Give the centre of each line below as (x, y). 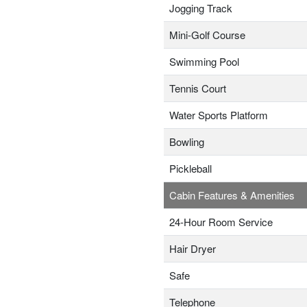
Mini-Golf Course (207, 35)
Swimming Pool (204, 62)
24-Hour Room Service (221, 222)
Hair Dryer (193, 249)
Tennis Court (198, 88)
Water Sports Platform (219, 115)
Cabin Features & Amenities (232, 195)
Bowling (187, 142)
